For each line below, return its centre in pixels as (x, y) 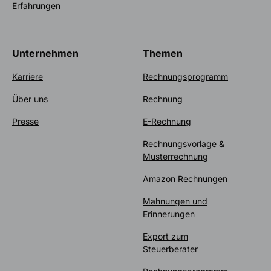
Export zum (165, 237)
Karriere (28, 77)
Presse (25, 122)
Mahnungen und (175, 201)
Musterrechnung (175, 157)
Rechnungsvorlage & (184, 144)
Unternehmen (45, 54)
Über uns (30, 99)
